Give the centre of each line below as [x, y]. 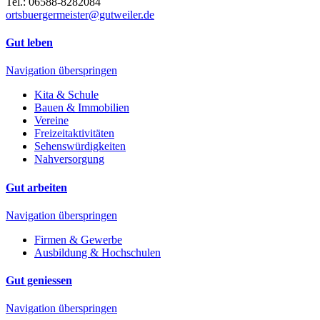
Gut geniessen [39, 281]
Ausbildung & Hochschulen [97, 252]
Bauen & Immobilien [82, 108]
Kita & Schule [66, 95]
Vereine [51, 121]
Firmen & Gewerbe [78, 239]
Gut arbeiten [36, 187]
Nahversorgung [69, 159]
